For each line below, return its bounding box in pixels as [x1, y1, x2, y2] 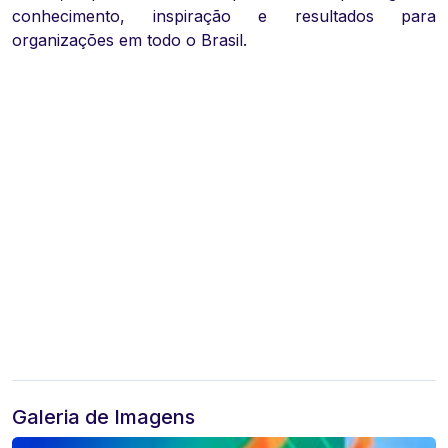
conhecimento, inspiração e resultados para [12, 6, 436, 27]
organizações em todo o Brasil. [12, 30, 247, 51]
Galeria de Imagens [12, 405, 195, 430]
